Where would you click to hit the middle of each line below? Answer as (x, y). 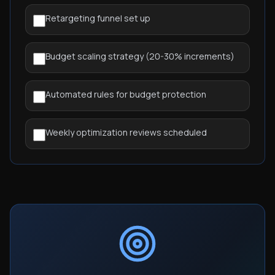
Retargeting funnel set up (98, 18)
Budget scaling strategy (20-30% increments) (140, 56)
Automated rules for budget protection (126, 94)
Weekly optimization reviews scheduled (126, 132)
